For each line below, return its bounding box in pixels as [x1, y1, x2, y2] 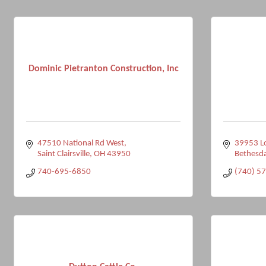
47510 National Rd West [37, 139, 124, 148]
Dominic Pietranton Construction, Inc [28, 64, 179, 74]
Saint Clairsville [37, 150, 90, 159]
